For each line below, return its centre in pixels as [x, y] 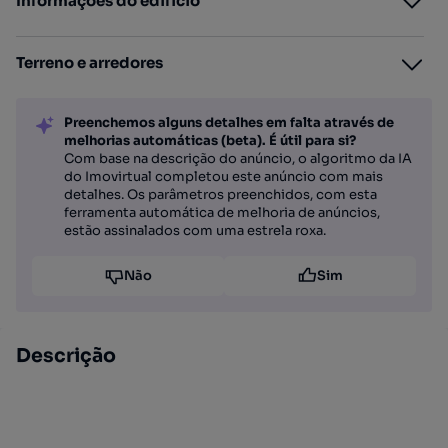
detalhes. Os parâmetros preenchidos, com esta [220, 194]
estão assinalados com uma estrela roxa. [195, 230]
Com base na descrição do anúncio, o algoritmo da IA [238, 158]
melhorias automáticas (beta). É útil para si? [210, 140]
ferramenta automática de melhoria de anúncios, [222, 212]
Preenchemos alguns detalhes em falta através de [229, 122]
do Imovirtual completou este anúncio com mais [223, 176]
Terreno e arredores [89, 62]
